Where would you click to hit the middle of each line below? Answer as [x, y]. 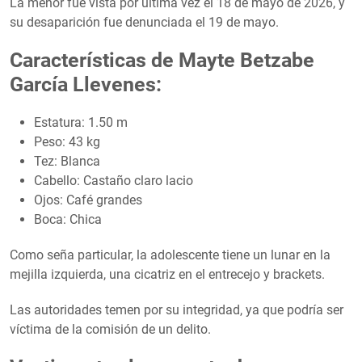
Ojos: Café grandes [88, 200]
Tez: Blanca [67, 161]
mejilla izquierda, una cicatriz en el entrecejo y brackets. [167, 274]
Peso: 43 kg [67, 141]
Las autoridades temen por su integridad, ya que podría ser [177, 309]
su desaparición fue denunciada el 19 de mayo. [144, 22]
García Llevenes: [86, 84]
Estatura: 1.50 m [81, 122]
